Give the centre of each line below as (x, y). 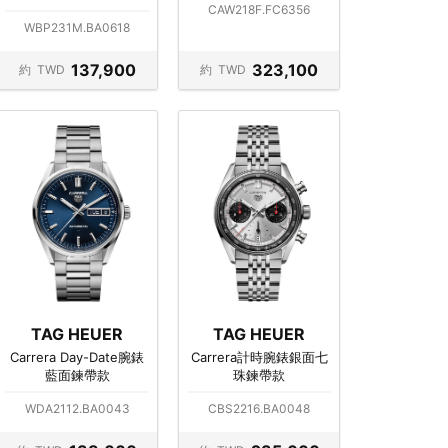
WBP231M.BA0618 (77, 27)
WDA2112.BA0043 (77, 408)
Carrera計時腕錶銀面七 (259, 356)
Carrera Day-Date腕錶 (77, 356)
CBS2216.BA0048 (259, 408)
